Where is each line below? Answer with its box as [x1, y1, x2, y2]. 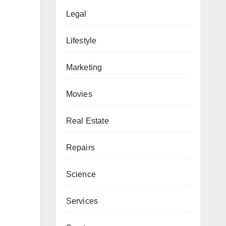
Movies [66, 89, 92, 98]
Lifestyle [66, 36, 97, 45]
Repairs [66, 143, 95, 152]
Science [66, 169, 96, 179]
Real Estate [66, 116, 109, 125]
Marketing [66, 63, 102, 72]
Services [66, 196, 98, 205]
